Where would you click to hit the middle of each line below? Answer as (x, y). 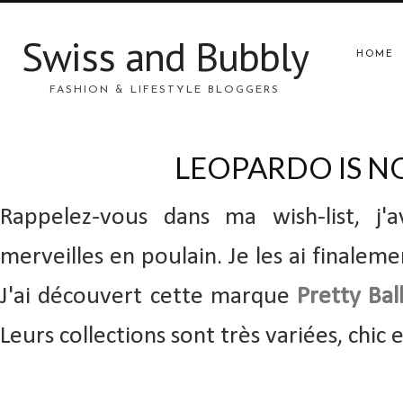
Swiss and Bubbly (165, 56)
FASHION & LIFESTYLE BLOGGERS (165, 90)
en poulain (163, 257)
